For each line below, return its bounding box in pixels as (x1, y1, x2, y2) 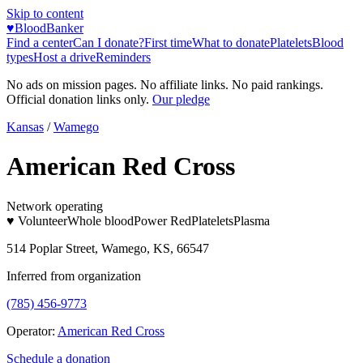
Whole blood (67, 213, 134, 228)
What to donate (192, 36, 270, 49)
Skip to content (6, 6, 83, 20)
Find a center (6, 36, 73, 49)
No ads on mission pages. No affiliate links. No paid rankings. (6, 78, 323, 92)
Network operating (6, 199, 103, 213)
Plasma (233, 213, 270, 228)
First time (144, 36, 192, 49)
